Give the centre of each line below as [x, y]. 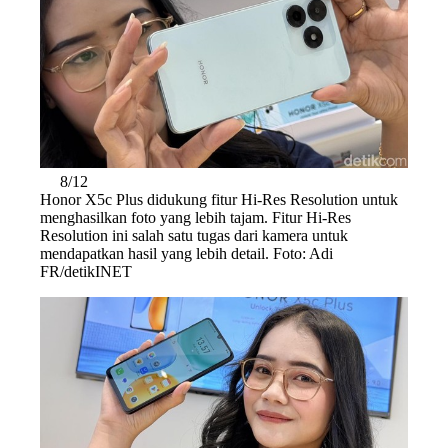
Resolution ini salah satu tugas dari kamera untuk [194, 235]
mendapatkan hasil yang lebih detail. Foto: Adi [186, 253]
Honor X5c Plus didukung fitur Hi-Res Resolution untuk [219, 199]
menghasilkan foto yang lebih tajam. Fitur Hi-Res [195, 217]
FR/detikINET [86, 271]
